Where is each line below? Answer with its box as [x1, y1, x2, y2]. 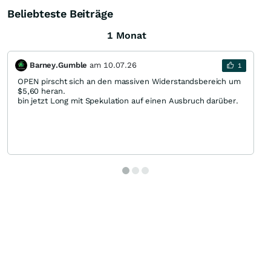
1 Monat [106, 30, 146, 41]
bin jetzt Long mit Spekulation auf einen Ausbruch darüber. [18, 96, 238, 105]
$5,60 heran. [18, 87, 65, 96]
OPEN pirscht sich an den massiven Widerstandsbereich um [18, 77, 241, 86]
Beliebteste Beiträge [7, 7, 113, 20]
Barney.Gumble [30, 60, 88, 70]
